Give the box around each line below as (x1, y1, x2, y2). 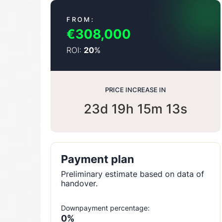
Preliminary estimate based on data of (61, 169, 204, 179)
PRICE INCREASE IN (105, 86, 166, 94)
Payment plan (61, 152, 134, 166)
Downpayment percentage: (61, 204, 150, 213)
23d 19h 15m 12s (84, 101, 187, 117)
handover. (61, 178, 98, 189)
